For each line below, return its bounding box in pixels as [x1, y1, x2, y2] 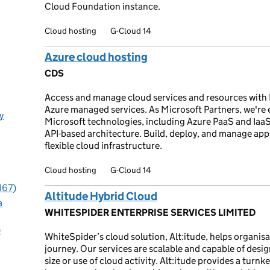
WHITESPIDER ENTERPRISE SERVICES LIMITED [45, 207, 256, 218]
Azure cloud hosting [45, 50, 148, 64]
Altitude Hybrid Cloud [45, 189, 157, 203]
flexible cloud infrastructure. [45, 140, 162, 151]
